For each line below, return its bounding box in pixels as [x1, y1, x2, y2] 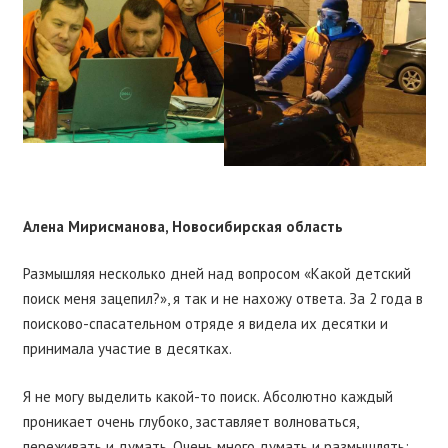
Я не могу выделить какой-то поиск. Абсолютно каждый [22, 386, 393, 406]
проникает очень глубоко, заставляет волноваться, [22, 411, 358, 431]
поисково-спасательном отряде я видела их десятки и [22, 314, 388, 334]
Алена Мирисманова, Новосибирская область [22, 216, 343, 236]
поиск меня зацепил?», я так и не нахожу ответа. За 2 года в [22, 289, 423, 309]
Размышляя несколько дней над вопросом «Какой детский [22, 264, 411, 284]
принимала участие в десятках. [22, 339, 232, 359]
